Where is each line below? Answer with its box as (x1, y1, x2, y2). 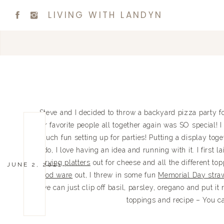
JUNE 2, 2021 (6, 161, 62, 168)
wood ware (35, 170, 73, 179)
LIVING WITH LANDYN (48, 9, 163, 21)
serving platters (37, 158, 90, 166)
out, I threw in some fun (72, 170, 158, 179)
